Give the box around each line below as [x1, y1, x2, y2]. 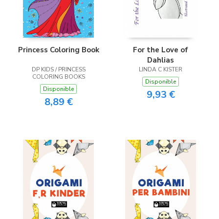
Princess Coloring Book [18, 44, 99, 55]
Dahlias [147, 55, 174, 65]
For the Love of [133, 44, 188, 55]
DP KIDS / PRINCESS [31, 65, 86, 73]
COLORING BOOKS [32, 72, 85, 81]
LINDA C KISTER [139, 65, 182, 73]
